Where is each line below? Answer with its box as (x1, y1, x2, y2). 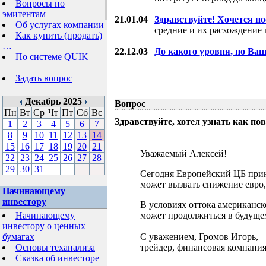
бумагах (2, 232, 34, 242)
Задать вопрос (15, 73, 72, 83)
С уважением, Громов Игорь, (140, 232, 258, 242)
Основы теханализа (15, 242, 95, 252)
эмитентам (2, 9, 46, 19)
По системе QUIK (15, 52, 88, 62)
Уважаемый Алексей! (140, 148, 227, 159)
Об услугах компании (15, 20, 104, 30)
